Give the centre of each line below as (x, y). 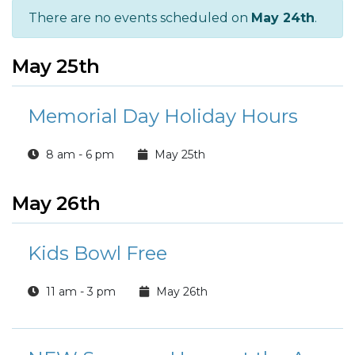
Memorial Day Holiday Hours (163, 116)
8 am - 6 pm (78, 155)
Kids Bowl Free (97, 253)
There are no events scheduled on (140, 18)
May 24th (283, 18)
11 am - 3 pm (79, 292)
